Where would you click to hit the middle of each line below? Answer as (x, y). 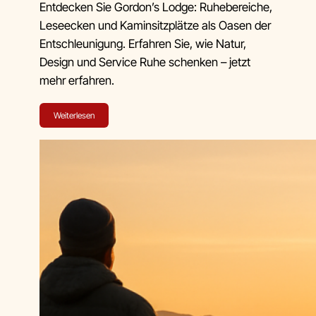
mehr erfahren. (77, 80)
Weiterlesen (74, 116)
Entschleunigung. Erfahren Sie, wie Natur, (142, 43)
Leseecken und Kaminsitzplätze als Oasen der (155, 25)
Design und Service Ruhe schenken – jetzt (145, 62)
